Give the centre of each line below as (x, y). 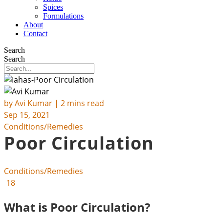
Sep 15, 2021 (27, 115)
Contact (35, 33)
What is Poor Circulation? (77, 207)
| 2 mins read (78, 103)
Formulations (63, 16)
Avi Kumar (33, 103)
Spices (53, 7)
